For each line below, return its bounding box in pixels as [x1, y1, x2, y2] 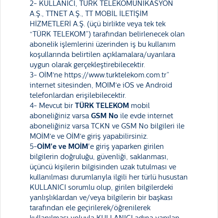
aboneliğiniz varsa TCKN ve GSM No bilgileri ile [30, 122, 184, 130]
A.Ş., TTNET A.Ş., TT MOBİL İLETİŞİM [30, 10, 148, 18]
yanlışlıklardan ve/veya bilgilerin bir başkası [30, 194, 173, 202]
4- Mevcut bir [30, 102, 75, 110]
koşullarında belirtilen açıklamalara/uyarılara [30, 51, 175, 59]
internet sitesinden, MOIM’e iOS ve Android [30, 81, 172, 90]
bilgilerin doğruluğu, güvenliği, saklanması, [30, 153, 168, 161]
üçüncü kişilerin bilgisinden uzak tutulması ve [30, 163, 176, 171]
